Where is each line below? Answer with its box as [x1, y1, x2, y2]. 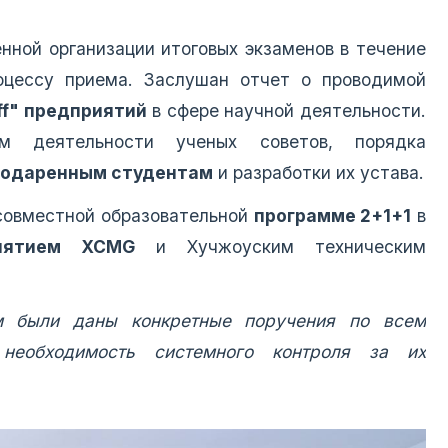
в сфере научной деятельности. [146, 100, 426, 122]
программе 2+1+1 [253, 205, 412, 227]
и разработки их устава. [213, 162, 424, 184]
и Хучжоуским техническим [134, 236, 426, 258]
